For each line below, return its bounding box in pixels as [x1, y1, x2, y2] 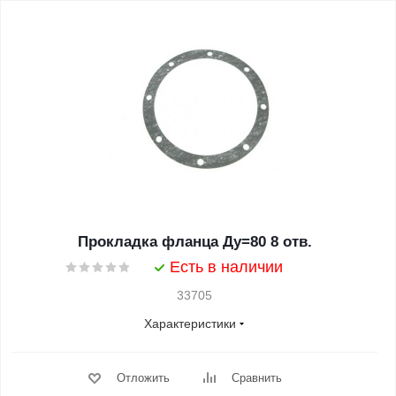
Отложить [116, 371, 170, 385]
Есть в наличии [170, 258, 283, 276]
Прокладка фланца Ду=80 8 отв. [77, 233, 312, 250]
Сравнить [231, 371, 282, 385]
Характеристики [144, 316, 236, 331]
